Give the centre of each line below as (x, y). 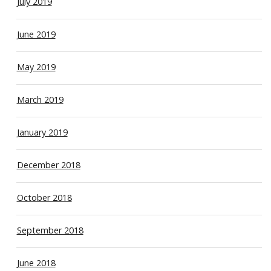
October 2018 (44, 197)
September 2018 (50, 230)
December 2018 (48, 165)
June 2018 (36, 263)
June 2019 (36, 34)
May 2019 (36, 67)
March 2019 (40, 99)
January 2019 (42, 132)
